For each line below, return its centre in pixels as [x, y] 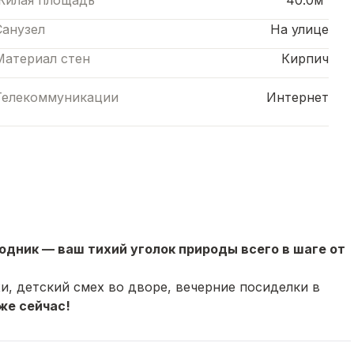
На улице [299, 30]
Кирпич [305, 59]
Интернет [298, 98]
